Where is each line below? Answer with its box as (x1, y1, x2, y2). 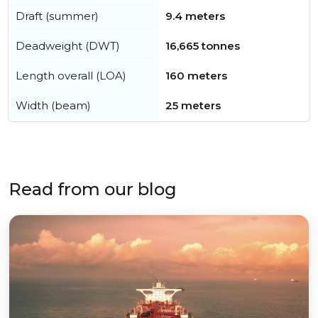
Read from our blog (9, 179, 177, 200)
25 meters (165, 99, 221, 113)
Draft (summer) (16, 9, 99, 23)
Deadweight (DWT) (16, 39, 120, 53)
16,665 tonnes (165, 39, 240, 53)
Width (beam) (16, 99, 91, 113)
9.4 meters (165, 9, 225, 23)
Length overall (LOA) (16, 69, 126, 83)
